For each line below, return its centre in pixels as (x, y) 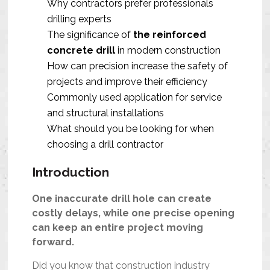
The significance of (90, 35)
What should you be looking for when (131, 129)
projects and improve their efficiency (127, 82)
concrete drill (81, 51)
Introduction (71, 172)
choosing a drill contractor (105, 145)
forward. (53, 242)
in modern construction (168, 51)
